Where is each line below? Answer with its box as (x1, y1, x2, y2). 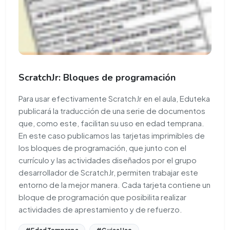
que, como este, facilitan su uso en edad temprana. (18, 118, 204, 128)
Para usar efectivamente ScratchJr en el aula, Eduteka (18, 93, 210, 104)
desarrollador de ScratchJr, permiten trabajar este (18, 167, 198, 178)
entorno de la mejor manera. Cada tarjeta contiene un (18, 180, 210, 190)
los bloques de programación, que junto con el (18, 143, 186, 153)
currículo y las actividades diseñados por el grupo (18, 155, 197, 165)
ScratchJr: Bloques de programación (18, 71, 176, 84)
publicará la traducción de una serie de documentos (18, 106, 205, 116)
